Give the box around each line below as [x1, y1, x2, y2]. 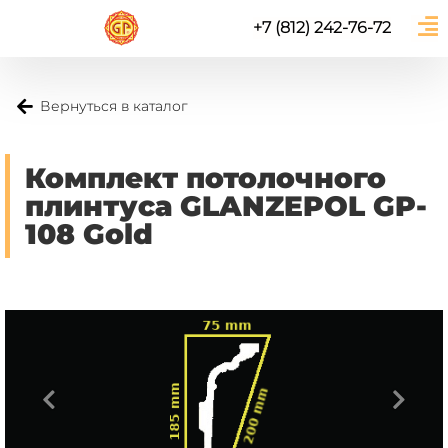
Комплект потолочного [25, 161, 386, 196]
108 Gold [25, 217, 153, 252]
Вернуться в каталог [40, 97, 188, 116]
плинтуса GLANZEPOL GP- [25, 189, 427, 224]
